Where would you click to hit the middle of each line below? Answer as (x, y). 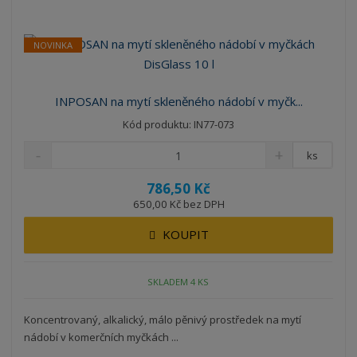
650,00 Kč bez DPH (178, 204)
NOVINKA (53, 45)
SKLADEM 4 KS (178, 281)
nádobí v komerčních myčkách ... (102, 337)
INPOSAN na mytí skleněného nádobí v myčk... (178, 102)
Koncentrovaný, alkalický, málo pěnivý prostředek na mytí (163, 320)
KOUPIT (185, 235)
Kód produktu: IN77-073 (178, 125)
